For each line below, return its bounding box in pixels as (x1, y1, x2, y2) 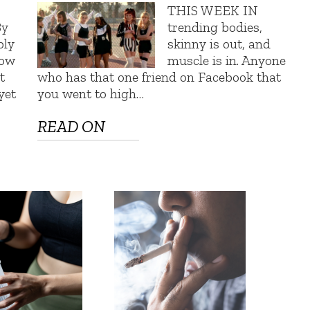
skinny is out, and (167, 35, 271, 52)
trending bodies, (167, 18, 263, 35)
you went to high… (37, 84, 145, 102)
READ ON (37, 116, 106, 137)
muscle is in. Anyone (167, 51, 286, 69)
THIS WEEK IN (167, 1, 259, 19)
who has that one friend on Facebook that (37, 68, 282, 85)
